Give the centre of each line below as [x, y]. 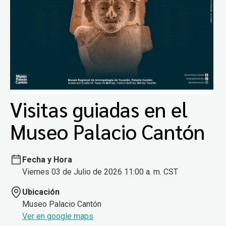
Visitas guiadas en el [99, 109]
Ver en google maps [58, 216]
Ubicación [41, 192]
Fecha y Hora [47, 159]
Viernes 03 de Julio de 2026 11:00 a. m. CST [100, 172]
